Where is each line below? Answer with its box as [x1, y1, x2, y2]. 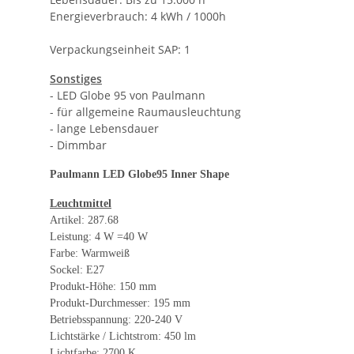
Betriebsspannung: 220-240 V [50, 314, 183, 326]
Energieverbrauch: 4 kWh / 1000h [50, 9, 226, 24]
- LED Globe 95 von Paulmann [50, 88, 205, 104]
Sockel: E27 [50, 264, 104, 277]
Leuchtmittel [50, 198, 111, 210]
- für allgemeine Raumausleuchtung [50, 104, 241, 120]
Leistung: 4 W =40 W [50, 231, 148, 243]
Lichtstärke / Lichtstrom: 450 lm [50, 330, 196, 343]
